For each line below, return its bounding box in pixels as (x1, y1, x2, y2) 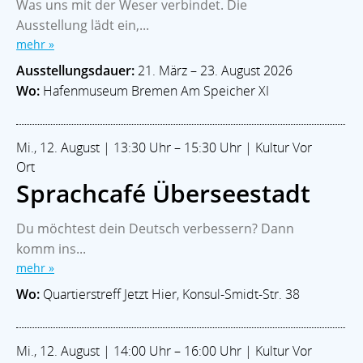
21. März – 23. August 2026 (135, 61, 293, 79)
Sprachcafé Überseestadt (16, 176, 310, 210)
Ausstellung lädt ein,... (16, 15, 149, 34)
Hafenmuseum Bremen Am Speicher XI (40, 81, 269, 100)
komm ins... (16, 239, 86, 258)
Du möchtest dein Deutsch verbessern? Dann (16, 219, 294, 237)
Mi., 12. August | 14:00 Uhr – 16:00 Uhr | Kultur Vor (16, 341, 312, 360)
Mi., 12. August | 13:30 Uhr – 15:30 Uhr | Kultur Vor (16, 138, 312, 156)
